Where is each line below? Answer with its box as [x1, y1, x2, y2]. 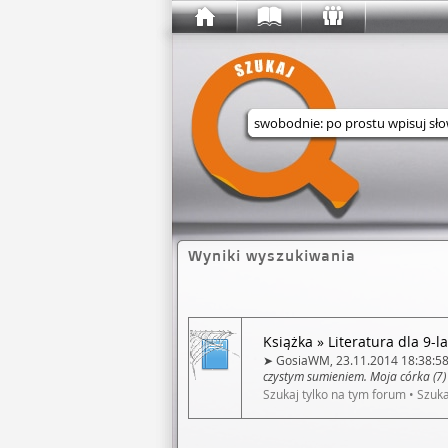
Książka [263, 332, 313, 351]
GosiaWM [276, 352, 330, 368]
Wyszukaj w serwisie [313, 148, 430, 165]
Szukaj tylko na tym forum [263, 386, 406, 402]
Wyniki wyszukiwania [188, 246, 356, 265]
